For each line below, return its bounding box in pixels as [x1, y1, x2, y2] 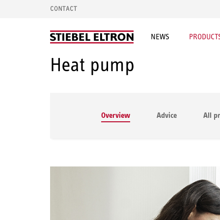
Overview [101, 110, 130, 120]
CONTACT [50, 4, 77, 13]
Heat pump [50, 54, 135, 76]
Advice [157, 110, 177, 120]
